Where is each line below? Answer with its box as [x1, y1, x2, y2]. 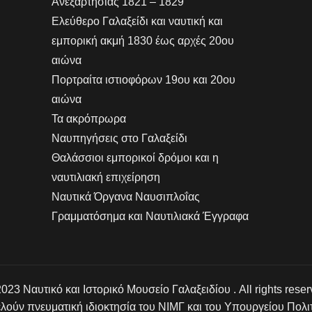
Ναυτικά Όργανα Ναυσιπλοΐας [51, 190, 200, 203]
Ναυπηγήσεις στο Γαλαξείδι [51, 132, 187, 144]
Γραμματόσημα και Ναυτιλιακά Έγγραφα [51, 210, 249, 222]
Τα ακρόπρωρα [51, 112, 126, 125]
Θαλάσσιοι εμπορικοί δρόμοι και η [51, 151, 219, 164]
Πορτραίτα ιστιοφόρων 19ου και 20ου [51, 73, 235, 86]
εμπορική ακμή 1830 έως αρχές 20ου [51, 34, 234, 47]
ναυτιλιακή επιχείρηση [51, 171, 160, 183]
